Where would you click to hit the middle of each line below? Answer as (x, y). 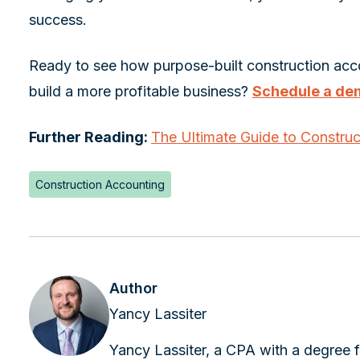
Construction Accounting (100, 184)
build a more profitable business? (141, 92)
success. (58, 20)
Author (133, 288)
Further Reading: (90, 137)
